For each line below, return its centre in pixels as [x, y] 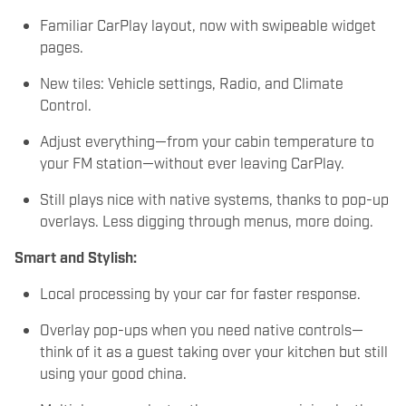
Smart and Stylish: [74, 256]
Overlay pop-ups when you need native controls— [202, 329]
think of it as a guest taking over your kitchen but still [214, 350]
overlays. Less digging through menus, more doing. [207, 220]
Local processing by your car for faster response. [200, 292]
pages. [62, 46]
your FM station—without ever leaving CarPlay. [192, 162]
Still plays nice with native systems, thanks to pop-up [214, 198]
